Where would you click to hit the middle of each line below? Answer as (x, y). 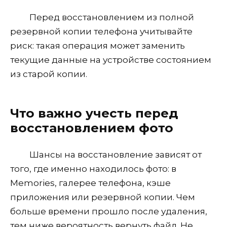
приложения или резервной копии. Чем (103, 197)
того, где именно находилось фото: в (93, 169)
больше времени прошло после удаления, (109, 212)
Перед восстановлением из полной (111, 17)
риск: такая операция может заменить (98, 45)
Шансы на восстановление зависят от (115, 155)
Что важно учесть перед (94, 113)
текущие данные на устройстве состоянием (111, 60)
